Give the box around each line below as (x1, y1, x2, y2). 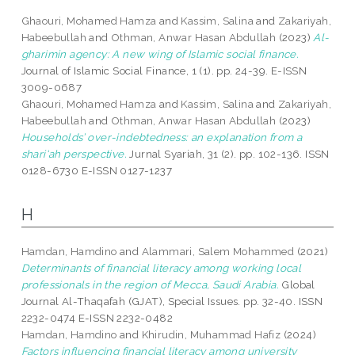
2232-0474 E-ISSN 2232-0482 (21, 311, 174, 325)
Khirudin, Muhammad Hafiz (141, 328, 281, 342)
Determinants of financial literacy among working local (21, 261, 302, 275)
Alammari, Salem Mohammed (141, 245, 295, 258)
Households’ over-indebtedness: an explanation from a (21, 131, 303, 144)
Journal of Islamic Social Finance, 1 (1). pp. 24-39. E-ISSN (21, 64, 307, 78)
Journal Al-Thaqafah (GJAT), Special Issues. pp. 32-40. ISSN (21, 295, 323, 308)
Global (279, 278, 315, 292)
